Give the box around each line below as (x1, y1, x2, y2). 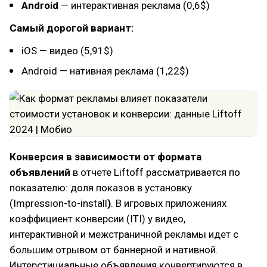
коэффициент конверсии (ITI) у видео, (10, 213, 185, 225)
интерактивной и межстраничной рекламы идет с (10, 228, 238, 240)
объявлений (10, 166, 70, 178)
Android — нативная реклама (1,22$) (21, 65, 189, 77)
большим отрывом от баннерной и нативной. (10, 244, 218, 256)
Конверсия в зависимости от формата (10, 151, 201, 163)
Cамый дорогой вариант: (10, 22, 133, 34)
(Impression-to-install (10, 197, 107, 209)
